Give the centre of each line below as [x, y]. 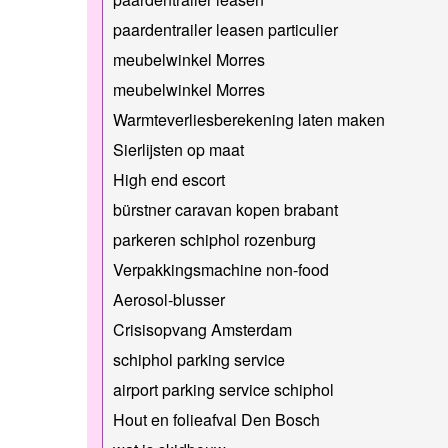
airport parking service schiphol [223, 389]
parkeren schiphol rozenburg [214, 239]
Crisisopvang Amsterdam [202, 329]
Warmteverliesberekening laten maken [249, 119]
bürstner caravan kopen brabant [225, 209]
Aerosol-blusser [169, 299]
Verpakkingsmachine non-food [221, 269]
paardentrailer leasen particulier [225, 29]
